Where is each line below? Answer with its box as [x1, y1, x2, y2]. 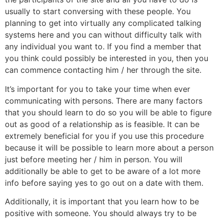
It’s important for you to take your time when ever [5, 84, 190, 94]
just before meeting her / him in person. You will [5, 154, 182, 164]
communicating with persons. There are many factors [5, 95, 202, 106]
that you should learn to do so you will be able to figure [5, 107, 212, 117]
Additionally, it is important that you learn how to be [5, 196, 199, 206]
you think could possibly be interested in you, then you [5, 53, 208, 64]
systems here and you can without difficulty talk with [5, 30, 201, 40]
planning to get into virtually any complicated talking [5, 18, 201, 28]
